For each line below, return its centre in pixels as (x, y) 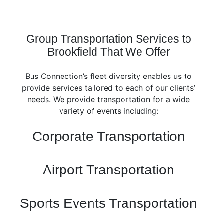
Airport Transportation (108, 170)
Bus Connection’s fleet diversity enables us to (108, 76)
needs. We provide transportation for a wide (108, 99)
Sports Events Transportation (108, 203)
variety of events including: (108, 111)
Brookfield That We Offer (108, 52)
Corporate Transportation (108, 136)
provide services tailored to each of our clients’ (108, 88)
